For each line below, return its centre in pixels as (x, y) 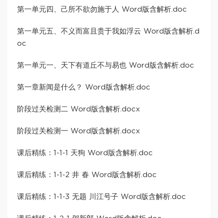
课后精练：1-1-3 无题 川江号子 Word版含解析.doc (101, 197)
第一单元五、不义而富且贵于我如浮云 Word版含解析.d (108, 32)
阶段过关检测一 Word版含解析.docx (79, 131)
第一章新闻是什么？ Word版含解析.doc (84, 88)
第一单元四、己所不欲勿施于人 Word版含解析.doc (102, 10)
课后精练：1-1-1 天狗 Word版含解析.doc (85, 153)
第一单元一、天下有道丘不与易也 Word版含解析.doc (106, 66)
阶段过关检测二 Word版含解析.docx (79, 109)
